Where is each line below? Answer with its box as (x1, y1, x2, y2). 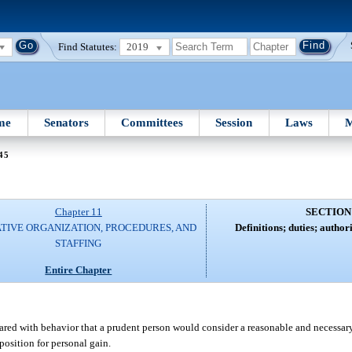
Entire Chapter (45, 263, 112, 276)
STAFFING (55, 237, 102, 250)
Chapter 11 (54, 206, 102, 218)
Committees (121, 115, 184, 129)
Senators (43, 115, 89, 129)
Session (215, 115, 253, 129)
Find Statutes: (58, 40, 118, 53)
